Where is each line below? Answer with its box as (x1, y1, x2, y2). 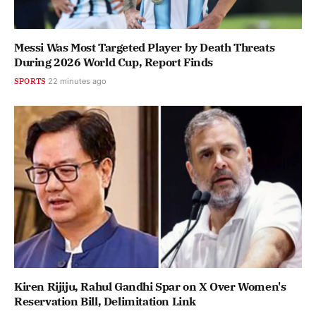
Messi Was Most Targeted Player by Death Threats (14, 40, 275, 55)
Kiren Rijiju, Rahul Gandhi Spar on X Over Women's (14, 279, 286, 293)
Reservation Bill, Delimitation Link (14, 293, 197, 308)
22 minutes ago (48, 76, 107, 87)
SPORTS (14, 76, 47, 87)
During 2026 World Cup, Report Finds (14, 55, 214, 70)
